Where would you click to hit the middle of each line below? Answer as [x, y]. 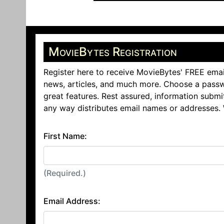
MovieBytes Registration [113, 52]
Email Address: [72, 201]
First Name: [65, 136]
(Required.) [65, 173]
